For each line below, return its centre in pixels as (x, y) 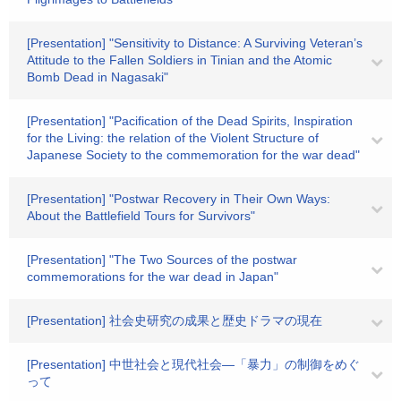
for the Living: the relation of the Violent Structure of (173, 138)
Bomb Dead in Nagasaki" (98, 77)
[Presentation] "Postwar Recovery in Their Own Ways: (179, 199)
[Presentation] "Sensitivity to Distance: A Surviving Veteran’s (195, 43)
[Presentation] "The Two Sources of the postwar (162, 260)
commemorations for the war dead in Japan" (153, 277)
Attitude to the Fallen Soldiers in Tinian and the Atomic (179, 60)
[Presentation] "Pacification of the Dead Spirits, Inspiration (190, 121)
